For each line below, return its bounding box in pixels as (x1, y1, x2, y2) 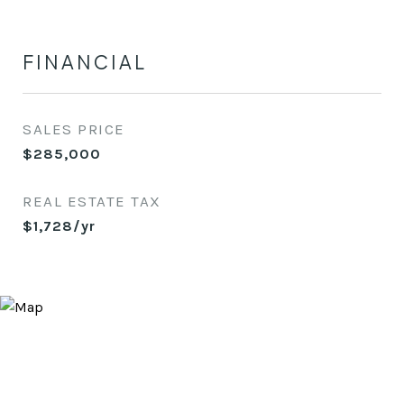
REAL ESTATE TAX (23, 192, 161, 210)
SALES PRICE (23, 120, 125, 138)
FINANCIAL (23, 50, 147, 74)
